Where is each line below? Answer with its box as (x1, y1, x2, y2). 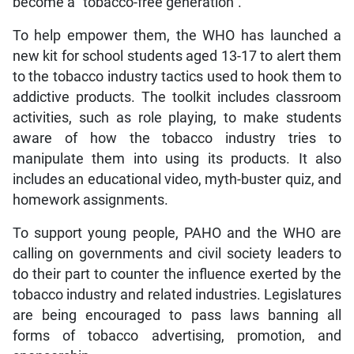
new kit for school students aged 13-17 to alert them (12, 47, 342, 64)
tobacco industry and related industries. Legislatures (12, 286, 342, 303)
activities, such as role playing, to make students (12, 109, 342, 126)
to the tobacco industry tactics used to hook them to (12, 68, 342, 85)
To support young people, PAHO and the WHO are (12, 224, 342, 241)
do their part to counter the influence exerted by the (12, 265, 342, 282)
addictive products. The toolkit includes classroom (12, 88, 342, 105)
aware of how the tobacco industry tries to (12, 130, 342, 146)
